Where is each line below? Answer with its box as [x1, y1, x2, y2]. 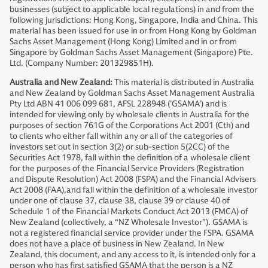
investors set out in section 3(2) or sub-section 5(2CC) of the [10, 142, 230, 153]
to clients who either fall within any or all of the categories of [10, 131, 233, 142]
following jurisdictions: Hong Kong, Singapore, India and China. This [10, 15, 258, 26]
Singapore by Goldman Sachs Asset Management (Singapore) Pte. [10, 47, 253, 58]
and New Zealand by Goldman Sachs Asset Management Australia [10, 88, 255, 99]
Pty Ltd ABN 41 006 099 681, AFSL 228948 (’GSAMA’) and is [10, 99, 227, 109]
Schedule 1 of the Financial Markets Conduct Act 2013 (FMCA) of [10, 206, 248, 217]
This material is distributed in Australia [112, 77, 254, 88]
